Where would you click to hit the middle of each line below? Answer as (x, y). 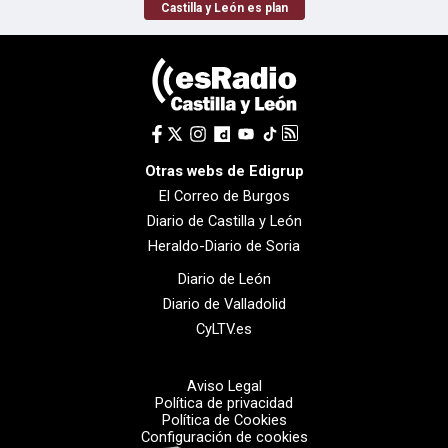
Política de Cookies (224, 419)
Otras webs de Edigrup (224, 170)
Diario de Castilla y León (224, 220)
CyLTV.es (224, 328)
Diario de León (224, 278)
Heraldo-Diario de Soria (224, 245)
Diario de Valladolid (224, 303)
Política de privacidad (224, 402)
